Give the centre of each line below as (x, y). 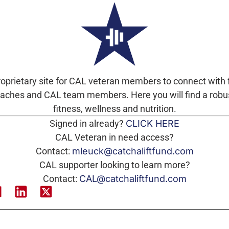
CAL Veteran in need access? (114, 137)
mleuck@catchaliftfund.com (133, 151)
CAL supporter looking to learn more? (114, 165)
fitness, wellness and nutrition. (114, 109)
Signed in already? (88, 123)
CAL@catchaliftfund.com (133, 179)
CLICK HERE (153, 123)
